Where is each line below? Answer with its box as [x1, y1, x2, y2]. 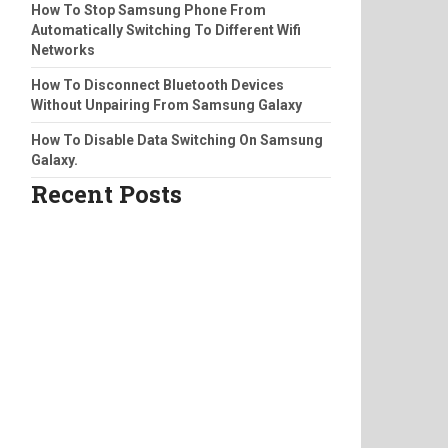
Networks [31, 41, 95, 58]
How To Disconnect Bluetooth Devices [31, 76, 284, 93]
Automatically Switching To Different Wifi [31, 21, 301, 38]
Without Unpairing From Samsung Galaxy [31, 96, 302, 113]
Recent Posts [31, 177, 182, 210]
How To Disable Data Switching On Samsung [31, 131, 323, 148]
